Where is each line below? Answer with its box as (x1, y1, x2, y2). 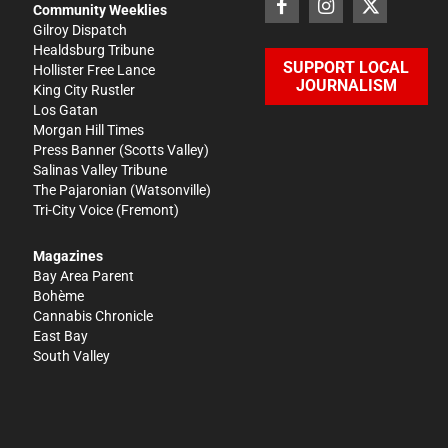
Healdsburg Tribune (33, 41, 155, 58)
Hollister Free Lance (33, 61, 156, 78)
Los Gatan (33, 101, 99, 118)
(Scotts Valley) (116, 141, 210, 158)
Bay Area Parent (33, 267, 135, 284)
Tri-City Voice (33, 201, 114, 218)
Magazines (33, 247, 104, 264)
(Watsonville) (127, 181, 212, 198)
